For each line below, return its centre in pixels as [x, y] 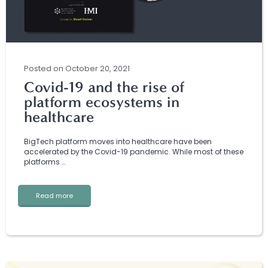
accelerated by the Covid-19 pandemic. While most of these [134, 152]
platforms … [45, 162]
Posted [39, 69]
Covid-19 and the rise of [104, 87]
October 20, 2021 [98, 69]
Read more [54, 196]
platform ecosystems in [102, 102]
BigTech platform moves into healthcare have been [118, 142]
